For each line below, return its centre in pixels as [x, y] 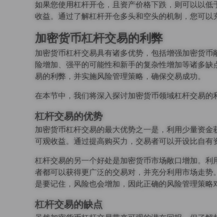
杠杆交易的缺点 [69, 204]
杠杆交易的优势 [69, 116]
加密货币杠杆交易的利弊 [99, 38]
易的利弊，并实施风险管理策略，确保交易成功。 [120, 76]
